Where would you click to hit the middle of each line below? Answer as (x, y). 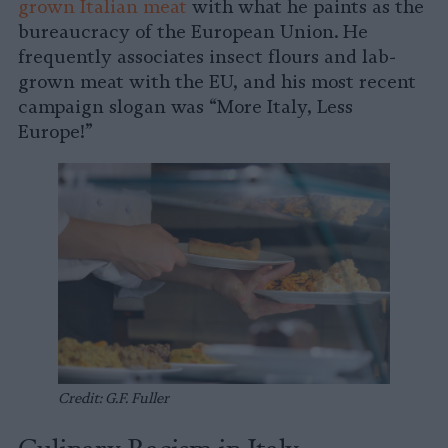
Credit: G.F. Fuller (113, 398)
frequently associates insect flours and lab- (207, 57)
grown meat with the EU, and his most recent (217, 82)
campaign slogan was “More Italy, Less (185, 107)
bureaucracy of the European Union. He (193, 32)
